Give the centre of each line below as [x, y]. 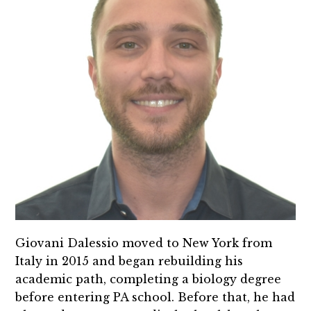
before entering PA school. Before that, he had [155, 297]
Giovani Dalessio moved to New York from [144, 243]
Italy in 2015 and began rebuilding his [129, 261]
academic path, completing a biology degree [149, 279]
